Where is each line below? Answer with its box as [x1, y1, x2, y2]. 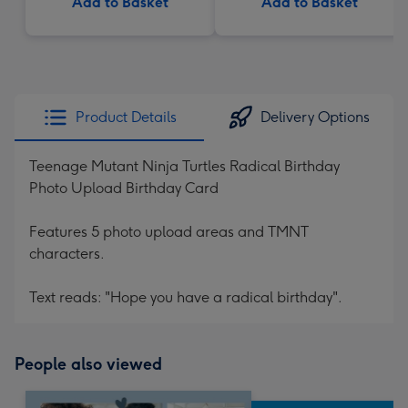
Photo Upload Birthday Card [29, 179, 219, 197]
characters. [29, 245, 105, 262]
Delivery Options [260, 108, 370, 126]
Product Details [75, 108, 177, 126]
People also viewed [15, 354, 162, 374]
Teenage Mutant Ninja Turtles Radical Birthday [29, 158, 340, 175]
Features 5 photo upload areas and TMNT [29, 223, 309, 240]
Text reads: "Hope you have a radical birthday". [29, 289, 342, 306]
